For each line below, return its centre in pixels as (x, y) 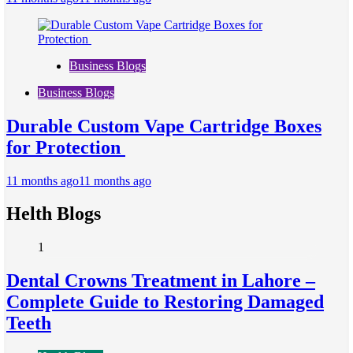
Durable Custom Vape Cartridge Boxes (164, 126)
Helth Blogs (54, 214)
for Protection (66, 147)
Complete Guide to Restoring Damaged (165, 302)
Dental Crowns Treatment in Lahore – (161, 281)
